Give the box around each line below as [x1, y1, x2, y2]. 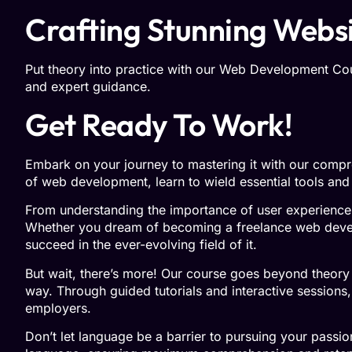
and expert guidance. [25, 79, 151, 95]
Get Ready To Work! [25, 104, 292, 144]
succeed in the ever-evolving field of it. [25, 236, 257, 253]
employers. [25, 299, 91, 316]
